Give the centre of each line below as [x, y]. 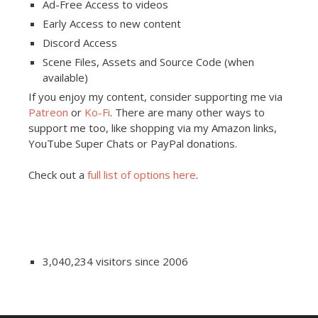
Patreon [48, 112]
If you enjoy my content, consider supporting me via [155, 96]
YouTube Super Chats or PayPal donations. [133, 143]
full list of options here [142, 175]
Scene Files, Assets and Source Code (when [148, 61]
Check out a [58, 175]
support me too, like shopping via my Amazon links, [153, 127]
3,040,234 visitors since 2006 [115, 262]
